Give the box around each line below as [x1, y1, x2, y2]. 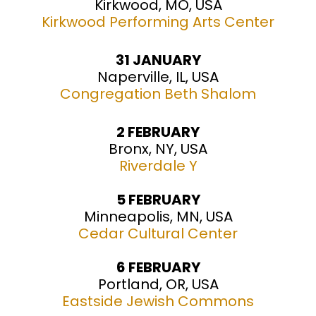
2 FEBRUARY [116, 122, 200, 142]
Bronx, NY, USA [109, 139, 207, 159]
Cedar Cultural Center [78, 224, 238, 244]
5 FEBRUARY [116, 190, 200, 210]
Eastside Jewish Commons [62, 291, 254, 312]
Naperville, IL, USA [97, 67, 219, 87]
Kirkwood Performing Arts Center [42, 12, 274, 32]
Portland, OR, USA [97, 274, 219, 295]
